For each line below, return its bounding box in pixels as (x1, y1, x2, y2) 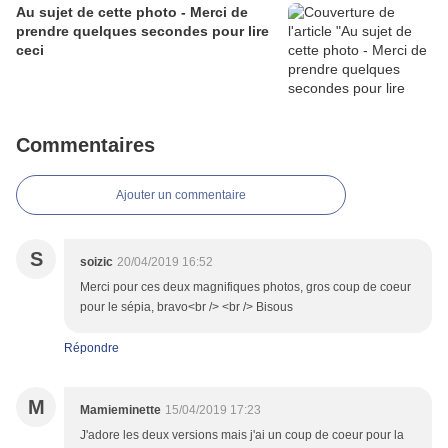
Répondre (64, 341, 119, 356)
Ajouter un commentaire (116, 188, 246, 203)
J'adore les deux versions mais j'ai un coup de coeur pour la (80, 428, 404, 443)
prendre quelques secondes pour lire (16, 23, 269, 40)
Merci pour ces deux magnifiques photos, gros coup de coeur (80, 280, 411, 295)
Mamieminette (80, 403, 161, 418)
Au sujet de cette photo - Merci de (16, 4, 248, 21)
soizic (80, 255, 113, 270)
